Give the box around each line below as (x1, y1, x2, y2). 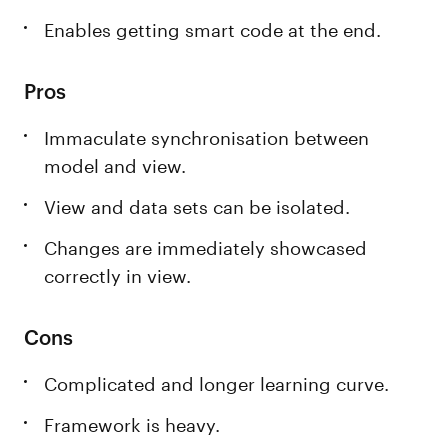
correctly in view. (44, 259, 192, 287)
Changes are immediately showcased (44, 231, 368, 259)
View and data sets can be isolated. (44, 190, 351, 218)
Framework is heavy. (44, 408, 221, 436)
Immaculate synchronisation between (44, 121, 370, 149)
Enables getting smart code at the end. (44, 13, 387, 41)
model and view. (44, 149, 187, 177)
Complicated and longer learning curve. (44, 367, 390, 395)
